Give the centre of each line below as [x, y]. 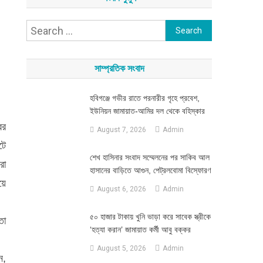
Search [182, 29]
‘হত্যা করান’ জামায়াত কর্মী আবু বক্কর [140, 230]
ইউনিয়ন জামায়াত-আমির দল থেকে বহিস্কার [147, 111]
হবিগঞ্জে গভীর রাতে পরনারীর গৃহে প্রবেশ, [144, 98]
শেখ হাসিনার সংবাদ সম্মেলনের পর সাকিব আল [149, 157]
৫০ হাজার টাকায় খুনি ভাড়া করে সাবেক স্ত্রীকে [150, 217]
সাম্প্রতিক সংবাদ [119, 68]
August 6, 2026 [121, 189]
